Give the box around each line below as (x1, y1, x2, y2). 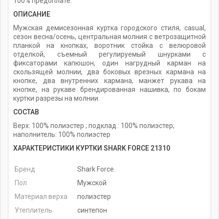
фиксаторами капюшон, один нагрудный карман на (13, 59, 206, 67)
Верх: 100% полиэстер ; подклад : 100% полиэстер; (13, 121, 175, 130)
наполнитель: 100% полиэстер (13, 130, 110, 138)
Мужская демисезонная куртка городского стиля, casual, (13, 23, 206, 32)
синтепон (77, 206, 108, 214)
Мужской (77, 178, 107, 187)
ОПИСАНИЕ (13, 10, 50, 18)
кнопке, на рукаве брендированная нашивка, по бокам (13, 85, 206, 93)
